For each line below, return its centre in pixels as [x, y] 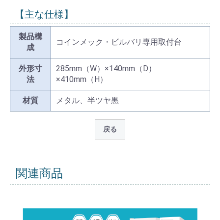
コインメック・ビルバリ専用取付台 [119, 42]
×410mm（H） [82, 79]
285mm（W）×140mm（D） [106, 69]
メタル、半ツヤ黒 [87, 100]
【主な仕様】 [44, 14]
